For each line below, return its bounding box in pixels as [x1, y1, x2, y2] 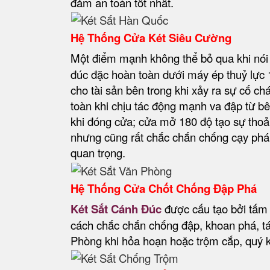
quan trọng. [71, 145, 125, 161]
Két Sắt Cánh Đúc [71, 200, 162, 217]
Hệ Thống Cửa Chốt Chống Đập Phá [71, 180, 257, 196]
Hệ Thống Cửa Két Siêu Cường [71, 30, 231, 46]
